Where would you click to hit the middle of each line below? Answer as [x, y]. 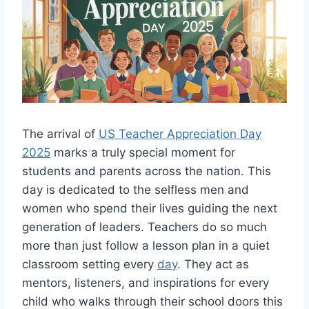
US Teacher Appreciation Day [180, 133]
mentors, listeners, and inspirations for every [146, 282]
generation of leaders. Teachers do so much [144, 227]
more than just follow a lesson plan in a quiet [146, 245]
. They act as [213, 264]
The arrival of [60, 133]
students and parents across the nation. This [147, 171]
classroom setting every [90, 264]
